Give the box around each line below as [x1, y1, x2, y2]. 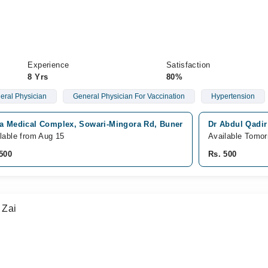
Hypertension [211, 92, 255, 100]
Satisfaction [166, 60, 211, 69]
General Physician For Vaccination [72, 92, 185, 100]
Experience [28, 60, 69, 69]
